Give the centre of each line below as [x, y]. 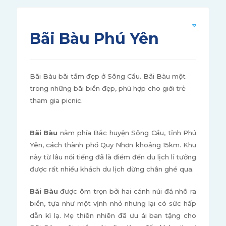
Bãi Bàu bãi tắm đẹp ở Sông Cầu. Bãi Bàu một [107, 76]
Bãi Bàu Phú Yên [94, 39]
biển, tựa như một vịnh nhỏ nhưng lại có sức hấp [113, 203]
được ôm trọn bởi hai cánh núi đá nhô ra [127, 191]
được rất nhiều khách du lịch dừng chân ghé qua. [111, 169]
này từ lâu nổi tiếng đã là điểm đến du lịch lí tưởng [113, 157]
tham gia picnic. [56, 100]
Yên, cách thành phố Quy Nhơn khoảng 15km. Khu [113, 145]
